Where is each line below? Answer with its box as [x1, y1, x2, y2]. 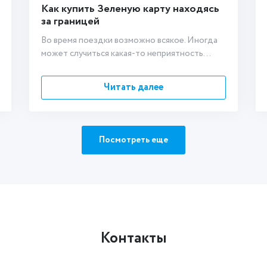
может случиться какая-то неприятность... [41, 47, 211, 60]
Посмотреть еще [99, 133, 168, 147]
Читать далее [104, 80, 163, 94]
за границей [41, 14, 100, 29]
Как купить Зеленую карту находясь [41, 1, 219, 17]
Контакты [100, 227, 167, 249]
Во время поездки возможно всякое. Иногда [41, 34, 218, 47]
